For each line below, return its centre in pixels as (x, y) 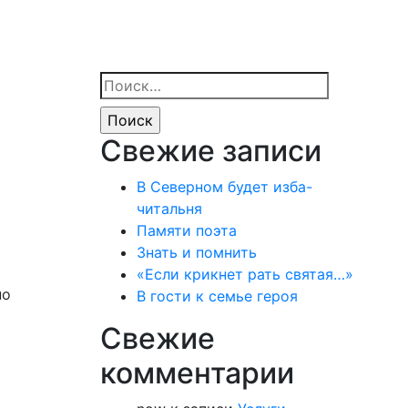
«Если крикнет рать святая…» (245, 274)
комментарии (197, 373)
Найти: (123, 82)
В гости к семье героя (217, 296)
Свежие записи (210, 151)
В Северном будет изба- (224, 187)
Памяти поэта (186, 230)
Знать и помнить (196, 252)
